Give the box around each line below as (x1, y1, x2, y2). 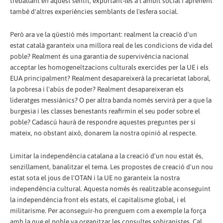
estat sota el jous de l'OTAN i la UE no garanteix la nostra (10, 173, 180, 182)
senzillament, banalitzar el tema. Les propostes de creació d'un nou (10, 162, 213, 171)
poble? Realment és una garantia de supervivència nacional (10, 52, 189, 60)
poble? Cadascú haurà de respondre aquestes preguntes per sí (10, 117, 196, 126)
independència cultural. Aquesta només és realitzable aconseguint (10, 184, 211, 193)
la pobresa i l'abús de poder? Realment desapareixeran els (10, 85, 184, 93)
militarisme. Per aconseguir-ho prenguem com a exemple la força (10, 206, 206, 215)
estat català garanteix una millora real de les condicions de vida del (10, 41, 213, 49)
